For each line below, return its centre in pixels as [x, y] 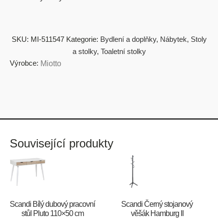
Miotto [51, 64]
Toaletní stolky [123, 51]
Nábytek [173, 39]
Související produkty [62, 143]
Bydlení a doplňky [128, 39]
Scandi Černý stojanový [157, 204]
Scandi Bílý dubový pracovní [53, 204]
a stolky [84, 51]
